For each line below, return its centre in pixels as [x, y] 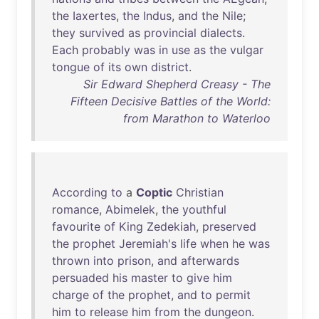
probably [106, 50]
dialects [221, 33]
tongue [71, 67]
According [80, 192]
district [170, 67]
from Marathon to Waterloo [197, 118]
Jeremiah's [148, 244]
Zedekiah [171, 226]
